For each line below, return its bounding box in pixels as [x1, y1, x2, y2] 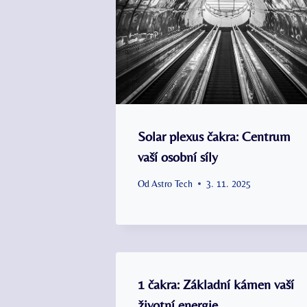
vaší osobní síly [138, 148, 218, 164]
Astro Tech [151, 177, 193, 189]
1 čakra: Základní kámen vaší [138, 275, 294, 292]
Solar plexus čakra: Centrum [138, 127, 291, 144]
